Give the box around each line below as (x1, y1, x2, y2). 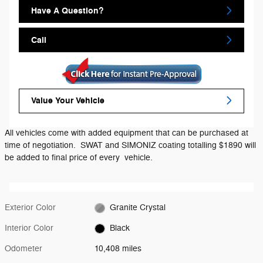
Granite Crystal (109, 203, 166, 213)
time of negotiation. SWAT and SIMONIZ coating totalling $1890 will (5, 140, 256, 151)
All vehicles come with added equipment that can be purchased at (5, 128, 248, 139)
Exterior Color (5, 203, 56, 213)
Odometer (5, 244, 42, 254)
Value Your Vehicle (31, 95, 104, 106)
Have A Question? (31, 5, 104, 16)
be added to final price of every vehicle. (5, 153, 153, 163)
